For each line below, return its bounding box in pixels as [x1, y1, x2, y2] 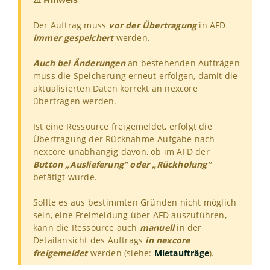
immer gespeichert [33, 31, 114, 43]
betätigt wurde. [33, 171, 97, 183]
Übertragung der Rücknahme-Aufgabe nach [33, 133, 215, 145]
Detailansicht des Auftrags [33, 234, 143, 246]
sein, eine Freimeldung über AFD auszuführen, [33, 209, 227, 221]
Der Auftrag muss [33, 19, 109, 31]
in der [177, 221, 202, 233]
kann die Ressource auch [33, 221, 140, 233]
